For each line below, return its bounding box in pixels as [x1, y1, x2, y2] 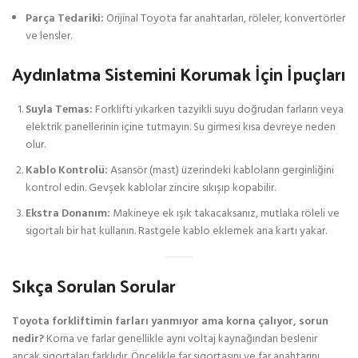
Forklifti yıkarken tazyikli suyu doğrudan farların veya [93, 100, 344, 119]
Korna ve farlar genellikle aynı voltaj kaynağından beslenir [44, 329, 317, 348]
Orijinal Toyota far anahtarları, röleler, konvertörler [104, 9, 345, 28]
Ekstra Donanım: [26, 204, 110, 223]
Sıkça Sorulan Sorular [12, 268, 176, 301]
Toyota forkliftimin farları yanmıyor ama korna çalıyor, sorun [12, 312, 328, 331]
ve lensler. [26, 26, 72, 46]
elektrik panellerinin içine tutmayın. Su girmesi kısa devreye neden [26, 117, 336, 137]
